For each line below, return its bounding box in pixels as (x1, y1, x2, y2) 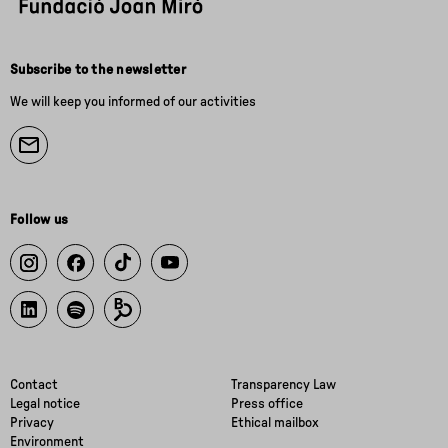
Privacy (10, 416, 54, 431)
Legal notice (10, 397, 80, 412)
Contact (10, 378, 58, 393)
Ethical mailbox (231, 416, 319, 431)
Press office (231, 397, 303, 412)
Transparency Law (231, 378, 336, 393)
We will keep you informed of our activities (10, 95, 256, 110)
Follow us (10, 213, 69, 228)
